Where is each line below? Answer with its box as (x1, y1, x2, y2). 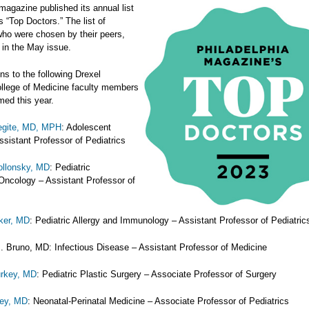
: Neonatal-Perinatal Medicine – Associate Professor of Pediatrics (28, 296, 289, 306)
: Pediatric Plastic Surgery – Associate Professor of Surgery (37, 269, 277, 279)
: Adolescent (61, 122, 111, 132)
